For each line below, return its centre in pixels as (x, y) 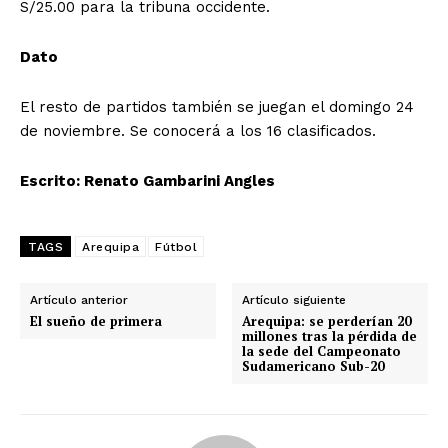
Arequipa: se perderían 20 (327, 321)
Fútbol (176, 247)
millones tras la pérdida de (330, 336)
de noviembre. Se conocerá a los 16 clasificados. (198, 131)
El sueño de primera (96, 321)
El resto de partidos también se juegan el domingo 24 (217, 107)
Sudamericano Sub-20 (313, 366)
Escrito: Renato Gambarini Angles (147, 181)
